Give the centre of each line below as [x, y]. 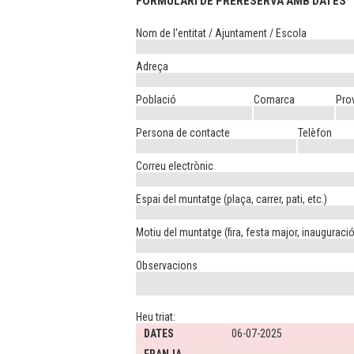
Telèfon [315, 133]
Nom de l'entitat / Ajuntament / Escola [221, 34]
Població [156, 100]
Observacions [167, 266]
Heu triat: [156, 317]
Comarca [274, 100]
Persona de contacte [183, 133]
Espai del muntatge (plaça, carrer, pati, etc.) [232, 200]
